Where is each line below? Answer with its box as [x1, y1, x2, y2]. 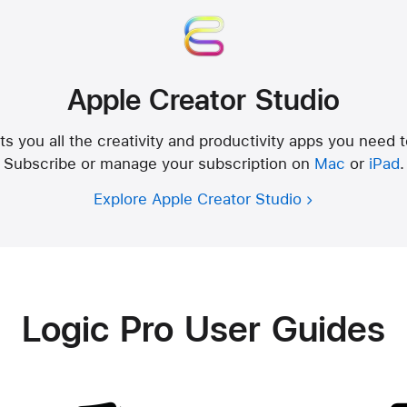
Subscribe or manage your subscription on [3, 155, 314, 172]
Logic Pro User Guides [21, 310, 385, 347]
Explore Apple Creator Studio [93, 190, 302, 206]
